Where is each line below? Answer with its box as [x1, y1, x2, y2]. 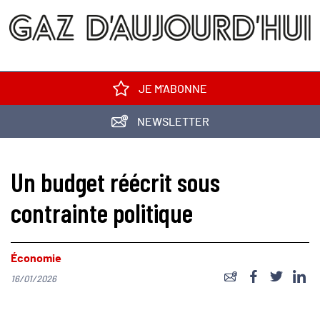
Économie [11, 253, 61, 264]
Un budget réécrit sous [11, 166, 220, 197]
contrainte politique [11, 197, 193, 228]
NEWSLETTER [134, 116, 209, 128]
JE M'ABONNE [136, 84, 207, 95]
